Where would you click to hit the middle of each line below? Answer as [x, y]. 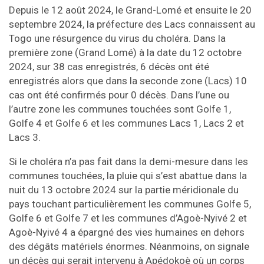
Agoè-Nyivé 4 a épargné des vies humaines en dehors [127, 232]
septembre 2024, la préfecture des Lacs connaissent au [132, 24]
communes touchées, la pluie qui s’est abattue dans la [128, 176]
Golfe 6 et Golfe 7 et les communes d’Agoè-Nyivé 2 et [128, 218]
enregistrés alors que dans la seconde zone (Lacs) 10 [128, 81]
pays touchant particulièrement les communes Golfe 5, [130, 204]
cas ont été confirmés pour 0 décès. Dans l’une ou [119, 95]
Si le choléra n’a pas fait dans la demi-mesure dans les [128, 162]
